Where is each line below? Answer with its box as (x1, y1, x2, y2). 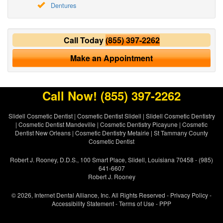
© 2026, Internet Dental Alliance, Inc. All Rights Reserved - (11, 190, 170, 199)
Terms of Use (119, 199, 154, 208)
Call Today (63, 34, 106, 46)
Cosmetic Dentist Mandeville (18, 119, 96, 128)
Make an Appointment (70, 52, 153, 64)
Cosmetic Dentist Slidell (77, 111, 141, 120)
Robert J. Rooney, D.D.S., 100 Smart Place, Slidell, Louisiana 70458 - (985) (10, 155, 213, 164)
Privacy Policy (170, 190, 208, 199)
